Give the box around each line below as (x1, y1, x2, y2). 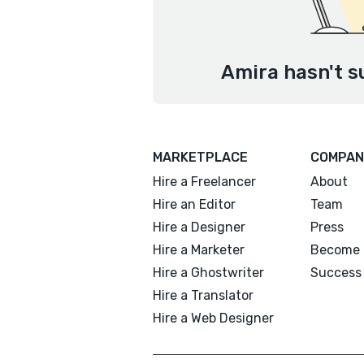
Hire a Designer (153, 219, 245, 235)
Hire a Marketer (153, 242, 245, 258)
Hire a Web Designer (153, 310, 274, 326)
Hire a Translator (153, 288, 253, 303)
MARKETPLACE (153, 149, 248, 165)
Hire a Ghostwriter (153, 265, 264, 280)
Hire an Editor (153, 197, 236, 212)
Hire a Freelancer (153, 174, 256, 189)
